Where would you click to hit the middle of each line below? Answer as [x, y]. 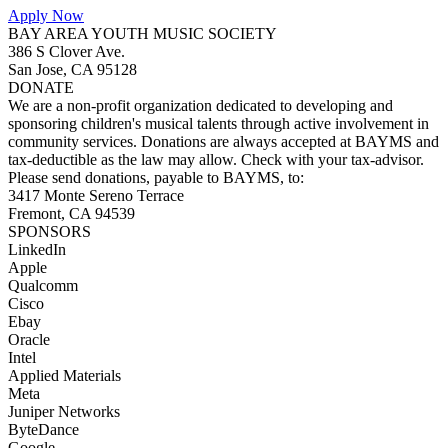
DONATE [41, 87]
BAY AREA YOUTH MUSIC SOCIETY [142, 33]
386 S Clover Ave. [66, 51]
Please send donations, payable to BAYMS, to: [156, 177]
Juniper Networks [64, 411]
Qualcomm [43, 285]
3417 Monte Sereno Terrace [96, 195]
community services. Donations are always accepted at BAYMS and [223, 141]
